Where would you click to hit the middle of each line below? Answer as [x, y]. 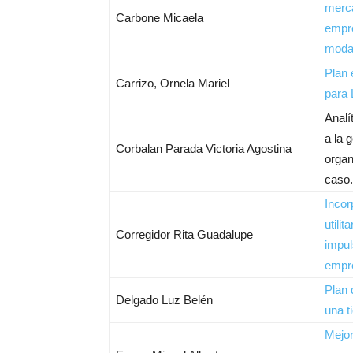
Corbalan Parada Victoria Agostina [204, 149]
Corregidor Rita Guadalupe [184, 234]
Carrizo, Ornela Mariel [173, 83]
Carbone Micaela [160, 18]
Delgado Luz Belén [164, 300]
